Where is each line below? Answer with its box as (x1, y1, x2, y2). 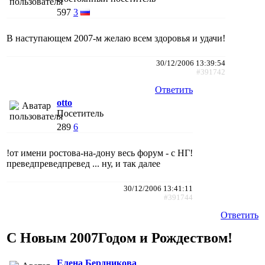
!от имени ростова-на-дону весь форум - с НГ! (7, 147, 193, 158)
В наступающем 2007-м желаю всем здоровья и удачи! (7, 33, 225, 43)
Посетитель (57, 108, 104, 118)
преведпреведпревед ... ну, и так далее (7, 158, 160, 169)
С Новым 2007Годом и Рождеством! (7, 230, 232, 245)
